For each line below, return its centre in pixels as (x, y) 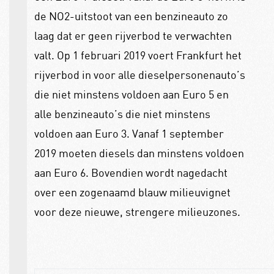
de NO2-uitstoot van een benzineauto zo (131, 16)
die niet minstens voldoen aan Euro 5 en (131, 94)
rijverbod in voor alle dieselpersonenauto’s (139, 74)
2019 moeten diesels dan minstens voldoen (139, 153)
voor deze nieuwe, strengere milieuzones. (137, 211)
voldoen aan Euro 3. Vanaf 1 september (129, 133)
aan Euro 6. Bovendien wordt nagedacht (131, 172)
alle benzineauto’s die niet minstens (122, 113)
